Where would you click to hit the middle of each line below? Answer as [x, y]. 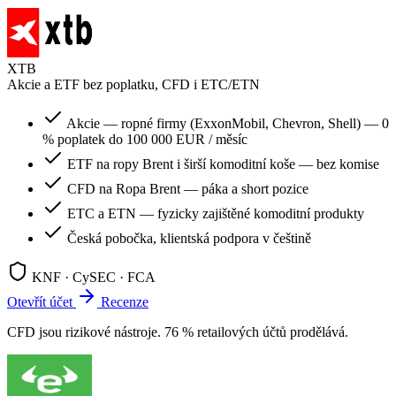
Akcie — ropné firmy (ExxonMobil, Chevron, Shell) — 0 [228, 124]
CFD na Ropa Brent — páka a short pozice [188, 189]
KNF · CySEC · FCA [94, 278]
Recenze [125, 302]
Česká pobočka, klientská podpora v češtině [189, 239]
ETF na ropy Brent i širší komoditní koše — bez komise [223, 164]
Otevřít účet [42, 302]
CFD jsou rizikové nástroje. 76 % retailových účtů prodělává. [178, 332]
